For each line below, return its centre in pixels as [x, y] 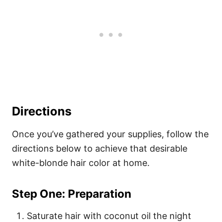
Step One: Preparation [72, 194]
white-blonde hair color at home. [82, 163]
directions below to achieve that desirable [100, 149]
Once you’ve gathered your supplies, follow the [110, 134]
